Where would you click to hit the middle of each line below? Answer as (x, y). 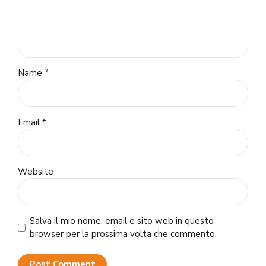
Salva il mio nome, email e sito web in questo (121, 221)
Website (36, 172)
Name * (33, 73)
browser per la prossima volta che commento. (123, 234)
